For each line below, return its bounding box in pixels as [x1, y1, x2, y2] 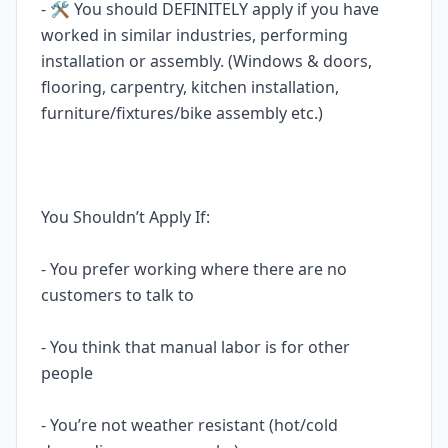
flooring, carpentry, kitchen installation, [41, 76, 339, 98]
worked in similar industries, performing [41, 24, 348, 46]
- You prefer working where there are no [41, 258, 347, 280]
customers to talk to [41, 284, 201, 306]
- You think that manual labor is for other [41, 336, 350, 358]
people [41, 362, 100, 384]
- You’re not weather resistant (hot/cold [41, 414, 338, 436]
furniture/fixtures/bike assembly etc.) [41, 102, 327, 124]
